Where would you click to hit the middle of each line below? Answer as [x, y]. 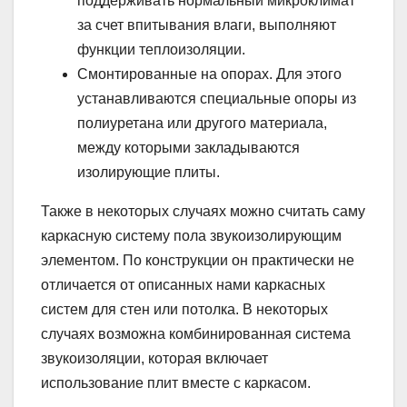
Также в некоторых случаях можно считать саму [203, 211]
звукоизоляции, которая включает [154, 358]
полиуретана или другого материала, [202, 123]
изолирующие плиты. [149, 172]
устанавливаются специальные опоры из [217, 98]
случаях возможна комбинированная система [196, 333]
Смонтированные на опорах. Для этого [209, 74]
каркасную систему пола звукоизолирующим [191, 235]
